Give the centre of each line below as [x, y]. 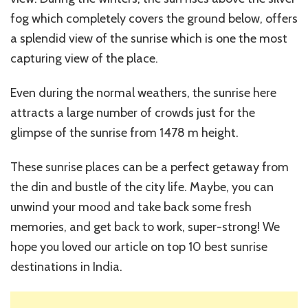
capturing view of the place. [84, 58]
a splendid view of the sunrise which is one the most [149, 38]
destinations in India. [66, 266]
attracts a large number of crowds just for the [133, 112]
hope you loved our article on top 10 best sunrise [139, 246]
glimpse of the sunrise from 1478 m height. [124, 132]
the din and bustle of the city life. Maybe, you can [142, 187]
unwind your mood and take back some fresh [131, 207]
